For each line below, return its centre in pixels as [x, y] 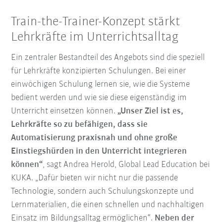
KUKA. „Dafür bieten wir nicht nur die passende [95, 178]
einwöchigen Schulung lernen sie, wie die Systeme [101, 85]
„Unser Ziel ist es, [151, 111]
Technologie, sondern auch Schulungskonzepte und [103, 192]
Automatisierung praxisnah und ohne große [94, 138]
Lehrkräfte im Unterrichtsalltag [95, 37]
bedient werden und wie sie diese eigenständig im [99, 98]
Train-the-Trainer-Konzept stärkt [96, 22]
